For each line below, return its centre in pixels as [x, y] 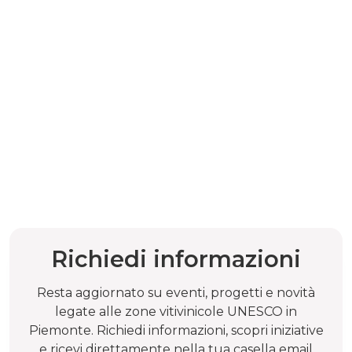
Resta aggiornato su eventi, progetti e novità [176, 292]
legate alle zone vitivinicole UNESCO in [176, 311]
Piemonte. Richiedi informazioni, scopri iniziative [176, 330]
